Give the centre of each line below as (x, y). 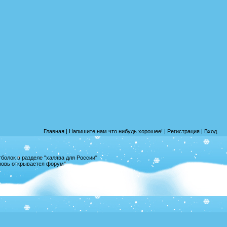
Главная (54, 131)
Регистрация (183, 131)
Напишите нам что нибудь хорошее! (116, 131)
